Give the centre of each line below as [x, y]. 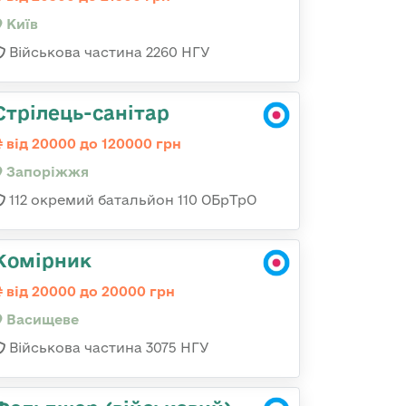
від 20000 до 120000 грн [92, 144]
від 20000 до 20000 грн [89, 291]
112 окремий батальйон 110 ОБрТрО [131, 200]
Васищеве [41, 319]
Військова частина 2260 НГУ [108, 52]
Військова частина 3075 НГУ [107, 348]
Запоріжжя [46, 172]
